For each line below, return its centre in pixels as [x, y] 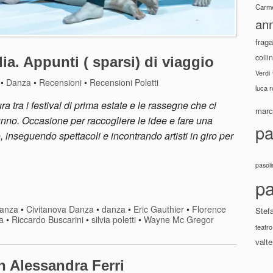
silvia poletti [114, 220]
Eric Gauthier [159, 209]
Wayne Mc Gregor [179, 220]
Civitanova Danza [60, 209]
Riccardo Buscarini [48, 220]
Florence [209, 209]
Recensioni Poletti [124, 83]
